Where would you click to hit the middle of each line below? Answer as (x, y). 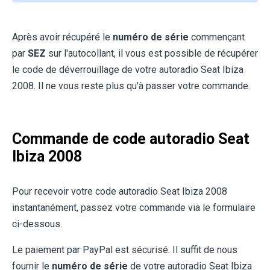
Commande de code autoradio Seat (131, 139)
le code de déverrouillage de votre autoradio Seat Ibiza (128, 70)
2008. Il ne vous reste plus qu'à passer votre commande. (131, 86)
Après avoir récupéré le (62, 37)
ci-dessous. (37, 224)
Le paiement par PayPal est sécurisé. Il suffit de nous (125, 250)
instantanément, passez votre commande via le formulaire (134, 208)
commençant (218, 37)
